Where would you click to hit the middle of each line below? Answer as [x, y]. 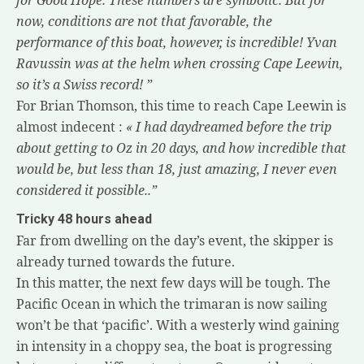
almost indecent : [69, 126]
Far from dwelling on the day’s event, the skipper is [175, 240]
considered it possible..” [87, 190]
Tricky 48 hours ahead [84, 219]
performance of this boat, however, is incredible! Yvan [177, 42]
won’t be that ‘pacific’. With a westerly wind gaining [178, 325]
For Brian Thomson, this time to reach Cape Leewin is [181, 105]
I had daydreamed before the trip [234, 126]
